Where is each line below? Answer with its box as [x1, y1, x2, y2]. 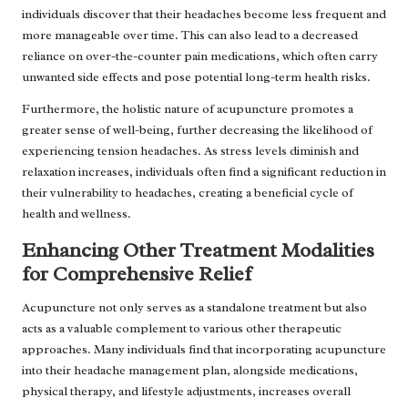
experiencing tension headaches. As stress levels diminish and [22, 143, 359, 159]
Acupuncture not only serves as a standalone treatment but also [22, 300, 367, 316]
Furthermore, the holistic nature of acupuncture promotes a [22, 101, 353, 117]
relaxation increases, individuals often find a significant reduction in [22, 164, 386, 180]
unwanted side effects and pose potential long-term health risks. [22, 69, 371, 86]
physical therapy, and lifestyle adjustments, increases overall [22, 383, 351, 400]
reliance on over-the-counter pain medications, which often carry [22, 48, 378, 65]
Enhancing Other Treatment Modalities [22, 237, 374, 264]
